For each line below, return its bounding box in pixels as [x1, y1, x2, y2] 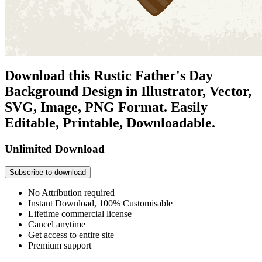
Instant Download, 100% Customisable [28, 198, 173, 209]
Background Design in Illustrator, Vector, [5, 83, 251, 99]
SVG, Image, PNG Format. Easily [5, 99, 208, 115]
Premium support [28, 240, 91, 251]
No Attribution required [28, 188, 115, 198]
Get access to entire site [28, 230, 114, 240]
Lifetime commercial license [28, 209, 132, 219]
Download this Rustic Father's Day [5, 67, 213, 83]
